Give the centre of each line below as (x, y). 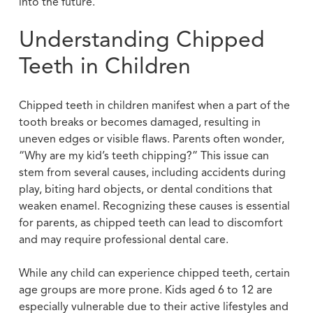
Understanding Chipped (141, 41)
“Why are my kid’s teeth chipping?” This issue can (144, 156)
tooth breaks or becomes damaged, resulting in (139, 123)
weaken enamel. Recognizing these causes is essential (154, 206)
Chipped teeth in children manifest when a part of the (154, 106)
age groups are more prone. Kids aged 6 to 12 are (145, 290)
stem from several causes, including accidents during (152, 173)
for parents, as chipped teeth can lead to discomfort (151, 223)
